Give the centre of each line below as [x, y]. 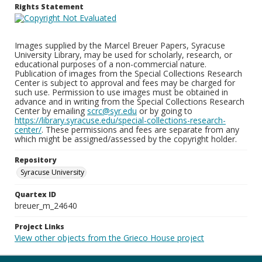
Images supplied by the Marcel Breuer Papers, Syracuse [120, 45]
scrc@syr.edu [112, 111]
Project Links [39, 227]
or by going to [165, 111]
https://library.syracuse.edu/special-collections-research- [120, 120]
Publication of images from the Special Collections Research [128, 73]
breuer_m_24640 [46, 206]
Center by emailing [51, 111]
